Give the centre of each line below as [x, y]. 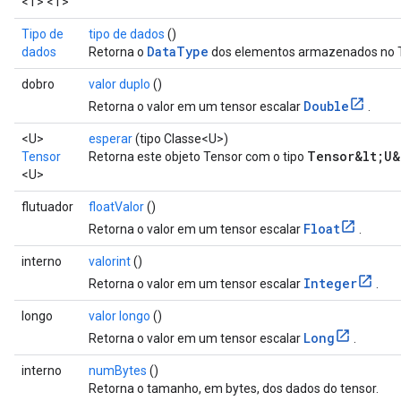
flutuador [47, 207]
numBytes [118, 371]
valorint [110, 261]
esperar [111, 139]
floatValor [116, 207]
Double [326, 106]
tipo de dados [127, 34]
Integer [330, 283]
